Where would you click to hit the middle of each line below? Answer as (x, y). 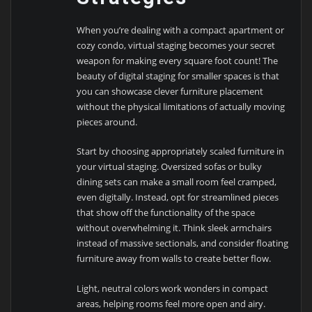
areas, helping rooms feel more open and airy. (171, 303)
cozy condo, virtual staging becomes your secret (176, 45)
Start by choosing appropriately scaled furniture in (181, 151)
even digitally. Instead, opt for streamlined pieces (178, 197)
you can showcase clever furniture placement (170, 91)
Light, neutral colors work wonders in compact (173, 288)
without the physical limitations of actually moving (181, 106)
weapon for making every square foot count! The (178, 60)
